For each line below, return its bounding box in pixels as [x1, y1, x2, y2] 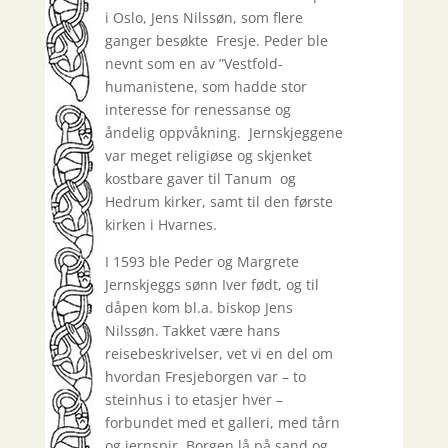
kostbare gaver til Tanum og [104, 169, 296, 189]
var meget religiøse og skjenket [104, 146, 312, 166]
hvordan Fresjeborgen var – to [104, 367, 306, 387]
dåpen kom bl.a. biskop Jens [104, 298, 293, 318]
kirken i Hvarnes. [104, 215, 217, 235]
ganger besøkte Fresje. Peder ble [104, 31, 328, 51]
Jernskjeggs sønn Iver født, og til [104, 275, 319, 295]
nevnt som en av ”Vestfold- [104, 54, 283, 74]
